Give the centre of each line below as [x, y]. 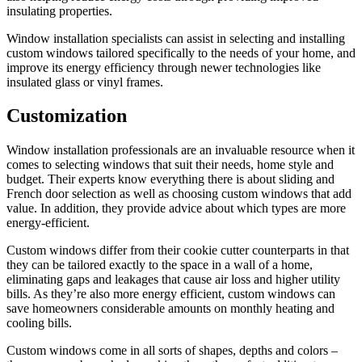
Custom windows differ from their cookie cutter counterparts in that [178, 250]
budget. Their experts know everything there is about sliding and [170, 179]
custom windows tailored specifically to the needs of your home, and [181, 53]
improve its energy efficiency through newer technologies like [164, 67]
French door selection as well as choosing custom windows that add [179, 194]
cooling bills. [39, 323]
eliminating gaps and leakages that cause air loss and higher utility [173, 280]
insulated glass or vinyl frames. [85, 82]
